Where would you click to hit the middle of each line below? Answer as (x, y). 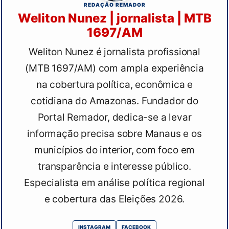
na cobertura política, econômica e (114, 85)
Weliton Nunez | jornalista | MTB (114, 18)
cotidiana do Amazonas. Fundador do (114, 101)
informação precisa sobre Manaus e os (114, 134)
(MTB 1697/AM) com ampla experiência (114, 68)
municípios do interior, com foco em (114, 150)
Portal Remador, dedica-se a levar (114, 118)
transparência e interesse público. (114, 167)
